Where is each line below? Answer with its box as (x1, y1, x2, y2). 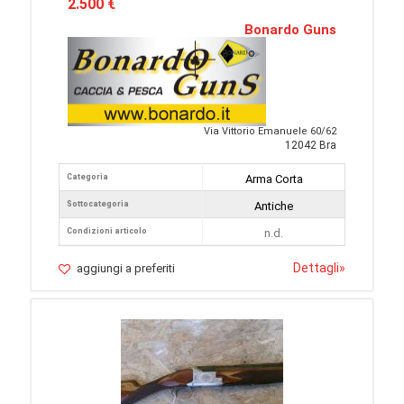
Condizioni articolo (67, 226, 147, 236)
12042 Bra (285, 139, 336, 152)
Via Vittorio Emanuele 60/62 (204, 125, 336, 138)
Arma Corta (244, 172, 303, 187)
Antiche (254, 199, 293, 214)
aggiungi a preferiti (77, 262, 175, 276)
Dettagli (293, 261, 339, 276)
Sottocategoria (67, 199, 129, 209)
